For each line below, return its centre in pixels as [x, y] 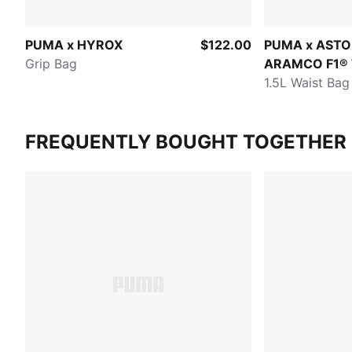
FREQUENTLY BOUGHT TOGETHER [186, 141]
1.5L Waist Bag [307, 82]
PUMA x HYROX [74, 44]
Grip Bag [51, 63]
